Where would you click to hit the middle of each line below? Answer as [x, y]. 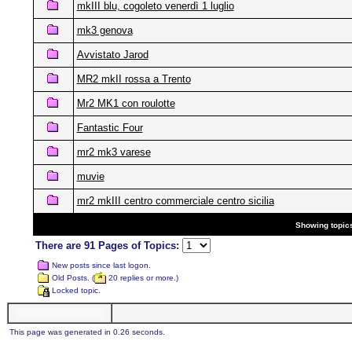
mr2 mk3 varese [114, 152]
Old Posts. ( [71, 278]
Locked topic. [75, 291]
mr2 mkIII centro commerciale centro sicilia [175, 201]
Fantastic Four [110, 128]
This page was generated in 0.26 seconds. [87, 332]
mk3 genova [104, 30]
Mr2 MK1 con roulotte [126, 103]
